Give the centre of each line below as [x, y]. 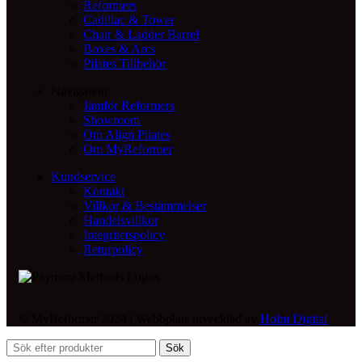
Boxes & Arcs [119, 49]
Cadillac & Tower [129, 20]
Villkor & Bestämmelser [145, 206]
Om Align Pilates [127, 135]
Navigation [79, 91]
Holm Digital [294, 319]
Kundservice [83, 177]
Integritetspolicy [124, 235]
